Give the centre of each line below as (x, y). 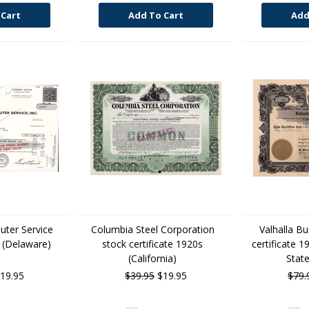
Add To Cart (156, 15)
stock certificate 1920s (153, 244)
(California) (153, 258)
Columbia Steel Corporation (152, 229)
